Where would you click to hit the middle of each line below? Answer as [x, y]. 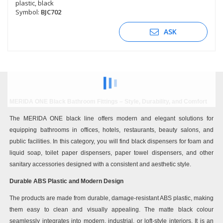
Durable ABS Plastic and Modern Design [66, 181]
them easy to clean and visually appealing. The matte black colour [111, 209]
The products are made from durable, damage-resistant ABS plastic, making [111, 198]
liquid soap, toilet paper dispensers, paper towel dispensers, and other [111, 153]
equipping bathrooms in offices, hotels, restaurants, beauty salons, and [111, 130]
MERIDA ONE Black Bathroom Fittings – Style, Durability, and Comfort [108, 101]
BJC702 [51, 12]
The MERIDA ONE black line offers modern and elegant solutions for [111, 118]
